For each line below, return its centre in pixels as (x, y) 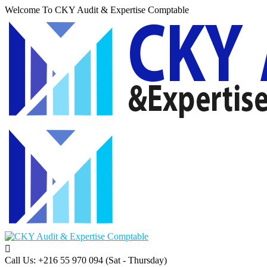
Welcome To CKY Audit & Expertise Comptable (97, 10)
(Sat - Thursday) (136, 260)
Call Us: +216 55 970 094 (54, 260)
